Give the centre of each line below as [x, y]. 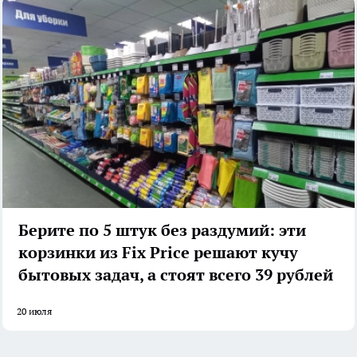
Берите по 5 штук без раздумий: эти [162, 231]
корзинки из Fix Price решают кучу [158, 253]
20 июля [34, 312]
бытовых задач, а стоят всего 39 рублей [176, 275]
